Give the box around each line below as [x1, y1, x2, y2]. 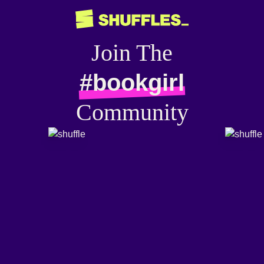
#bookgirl [80, 69, 184, 95]
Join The [91, 39, 173, 66]
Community [75, 98, 189, 126]
